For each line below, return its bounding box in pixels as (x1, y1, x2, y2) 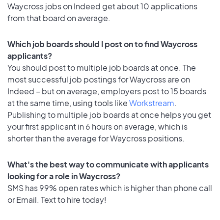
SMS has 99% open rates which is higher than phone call (7, 182, 212, 193)
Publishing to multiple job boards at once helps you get (7, 109, 211, 120)
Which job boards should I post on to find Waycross (7, 38, 197, 49)
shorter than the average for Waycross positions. (7, 133, 185, 143)
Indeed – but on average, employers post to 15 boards (7, 85, 206, 96)
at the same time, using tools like (7, 97, 129, 108)
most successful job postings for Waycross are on (7, 74, 190, 84)
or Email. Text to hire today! (7, 194, 107, 205)
